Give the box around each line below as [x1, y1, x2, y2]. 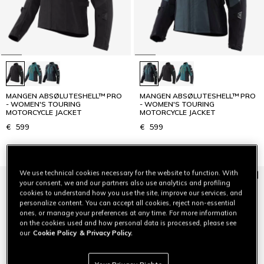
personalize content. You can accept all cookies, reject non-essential [19, 198, 236, 207]
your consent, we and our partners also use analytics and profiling [19, 178, 231, 187]
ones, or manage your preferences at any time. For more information [19, 208, 237, 217]
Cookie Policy [33, 228, 77, 237]
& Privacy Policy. [80, 228, 133, 237]
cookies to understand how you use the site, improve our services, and [19, 188, 243, 197]
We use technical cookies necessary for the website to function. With [19, 168, 239, 177]
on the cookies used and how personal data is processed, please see [19, 218, 237, 227]
